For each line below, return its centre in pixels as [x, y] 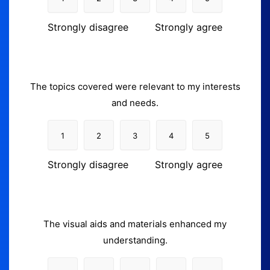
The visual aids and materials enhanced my [135, 224]
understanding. [135, 240]
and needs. [135, 102]
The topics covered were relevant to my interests [135, 86]
